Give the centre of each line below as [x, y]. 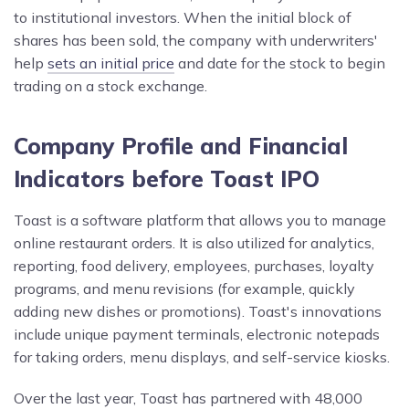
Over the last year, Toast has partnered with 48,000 [188, 398]
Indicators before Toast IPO [167, 178]
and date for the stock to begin [280, 63]
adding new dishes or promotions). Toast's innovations [198, 311]
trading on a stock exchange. [110, 85]
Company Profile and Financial [181, 145]
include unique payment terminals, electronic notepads [197, 334]
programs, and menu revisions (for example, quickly [184, 288]
